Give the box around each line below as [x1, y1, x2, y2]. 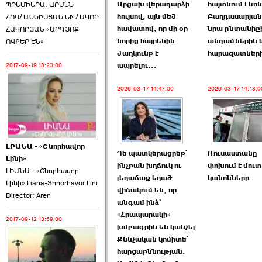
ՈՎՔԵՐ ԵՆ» [6, 37, 44, 47]
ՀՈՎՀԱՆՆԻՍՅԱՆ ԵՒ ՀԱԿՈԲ [6, 12, 99, 22]
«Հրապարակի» [117, 210, 171, 219]
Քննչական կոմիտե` [117, 235, 189, 244]
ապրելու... [117, 61, 157, 70]
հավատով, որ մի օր [117, 24, 188, 33]
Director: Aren [6, 190, 51, 200]
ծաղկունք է [117, 49, 158, 58]
